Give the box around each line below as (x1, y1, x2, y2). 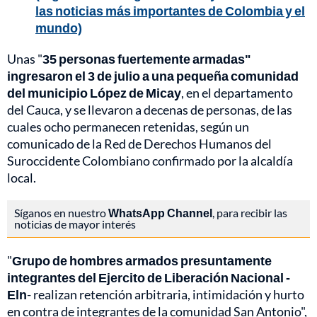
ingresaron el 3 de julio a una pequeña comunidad (7, 68, 299, 84)
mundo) (35, 20, 82, 36)
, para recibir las (212, 206, 287, 220)
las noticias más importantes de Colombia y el (35, 3, 305, 19)
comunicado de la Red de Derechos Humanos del (7, 136, 272, 152)
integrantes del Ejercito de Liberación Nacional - (7, 270, 290, 286)
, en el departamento (181, 85, 293, 101)
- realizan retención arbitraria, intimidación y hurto (27, 287, 304, 303)
